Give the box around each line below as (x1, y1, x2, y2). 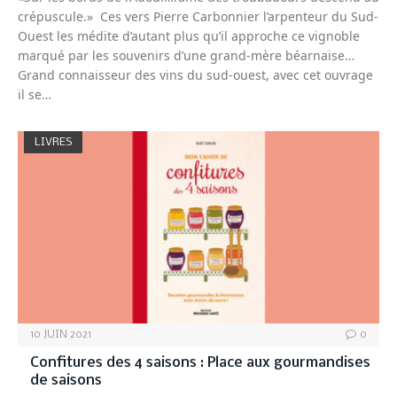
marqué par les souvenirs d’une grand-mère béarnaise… (18, 46, 354, 64)
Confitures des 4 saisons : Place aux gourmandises (30, 354, 370, 370)
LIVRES (35, 136, 72, 148)
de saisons (30, 372, 102, 388)
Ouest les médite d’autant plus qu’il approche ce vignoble (18, 27, 360, 44)
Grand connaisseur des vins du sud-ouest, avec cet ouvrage (18, 66, 373, 83)
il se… (18, 85, 51, 103)
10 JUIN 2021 (30, 329, 91, 340)
